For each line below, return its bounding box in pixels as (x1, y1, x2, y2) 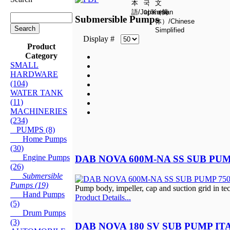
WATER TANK (10, 88, 63, 97)
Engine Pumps (10, 152, 70, 162)
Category (25, 51, 57, 60)
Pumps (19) (10, 180, 48, 189)
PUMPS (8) (10, 125, 55, 134)
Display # (75, 34, 121, 44)
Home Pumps (10, 134, 67, 143)
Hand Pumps (10, 189, 65, 199)
